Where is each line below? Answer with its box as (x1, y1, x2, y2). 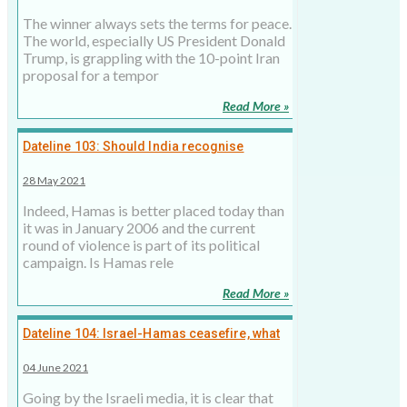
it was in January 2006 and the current (23, 219, 255, 237)
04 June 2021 (23, 361, 88, 375)
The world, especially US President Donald (23, 32, 285, 50)
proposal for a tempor (23, 66, 159, 84)
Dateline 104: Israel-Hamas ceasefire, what (23, 326, 280, 342)
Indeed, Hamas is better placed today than (23, 202, 284, 220)
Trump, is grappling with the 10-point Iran (23, 49, 280, 67)
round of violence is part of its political (23, 236, 260, 254)
